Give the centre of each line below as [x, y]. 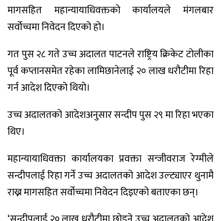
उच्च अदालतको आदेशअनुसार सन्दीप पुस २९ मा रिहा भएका [110, 115]
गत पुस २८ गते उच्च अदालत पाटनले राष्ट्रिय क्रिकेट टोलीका [110, 55]
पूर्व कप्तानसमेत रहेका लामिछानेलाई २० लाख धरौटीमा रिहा [110, 71]
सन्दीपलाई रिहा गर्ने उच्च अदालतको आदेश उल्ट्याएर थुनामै [110, 175]
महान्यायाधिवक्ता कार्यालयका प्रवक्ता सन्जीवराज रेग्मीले [110, 159]
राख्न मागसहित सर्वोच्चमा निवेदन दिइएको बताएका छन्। [103, 192]
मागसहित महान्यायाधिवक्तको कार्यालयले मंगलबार [110, 11]
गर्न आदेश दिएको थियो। [49, 88]
